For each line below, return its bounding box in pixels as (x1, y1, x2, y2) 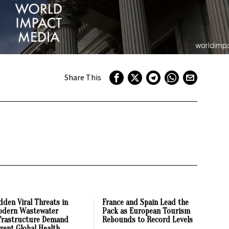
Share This (64, 72, 101, 83)
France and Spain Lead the (102, 197, 189, 207)
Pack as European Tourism (102, 206, 191, 216)
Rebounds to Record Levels (102, 215, 193, 224)
